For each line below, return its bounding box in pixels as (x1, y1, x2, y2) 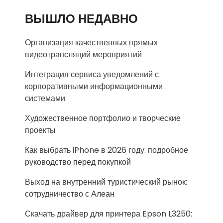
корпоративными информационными (25, 81, 163, 92)
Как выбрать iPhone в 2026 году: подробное (25, 144, 188, 156)
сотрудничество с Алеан (25, 188, 114, 200)
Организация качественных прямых (25, 37, 158, 48)
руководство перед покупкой (25, 156, 131, 168)
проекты (25, 124, 56, 136)
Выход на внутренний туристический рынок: (25, 176, 187, 188)
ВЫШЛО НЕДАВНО (25, 10, 138, 27)
